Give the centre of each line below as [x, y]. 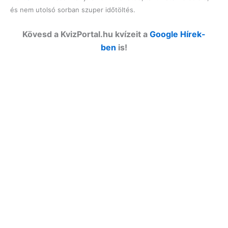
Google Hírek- [178, 34]
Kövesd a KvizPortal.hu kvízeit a [86, 34]
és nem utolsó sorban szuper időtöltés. [73, 9]
